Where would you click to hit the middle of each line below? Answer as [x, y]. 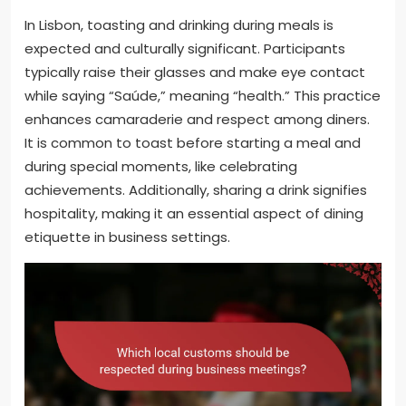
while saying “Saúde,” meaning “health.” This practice [203, 95]
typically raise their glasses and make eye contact [195, 72]
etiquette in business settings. [127, 237]
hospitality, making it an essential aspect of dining [194, 213]
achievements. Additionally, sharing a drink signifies [196, 189]
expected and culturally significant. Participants [185, 48]
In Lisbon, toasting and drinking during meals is [179, 24]
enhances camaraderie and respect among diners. [197, 119]
